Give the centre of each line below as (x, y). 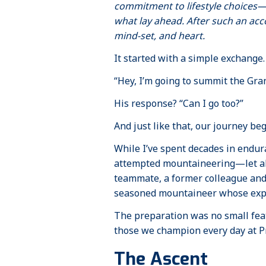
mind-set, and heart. (159, 38)
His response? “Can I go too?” (179, 106)
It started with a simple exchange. (189, 61)
